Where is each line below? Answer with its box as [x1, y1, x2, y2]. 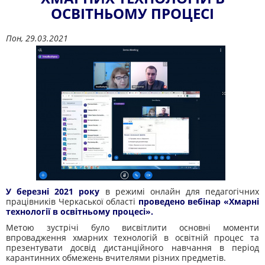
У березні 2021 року [6, 185, 100, 197]
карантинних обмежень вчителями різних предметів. [6, 252, 226, 263]
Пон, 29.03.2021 [6, 33, 68, 44]
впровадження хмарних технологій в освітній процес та [6, 232, 259, 243]
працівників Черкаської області [6, 195, 136, 207]
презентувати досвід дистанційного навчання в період [6, 242, 259, 253]
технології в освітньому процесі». [6, 205, 153, 217]
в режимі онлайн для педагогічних [99, 185, 259, 197]
